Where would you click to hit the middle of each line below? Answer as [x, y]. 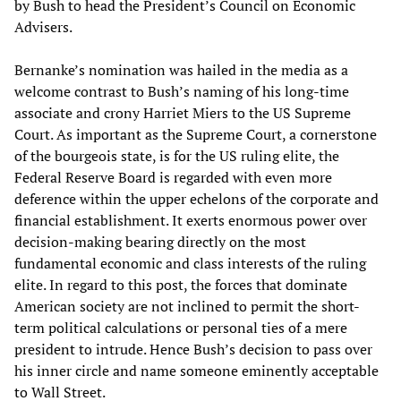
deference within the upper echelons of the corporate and [196, 198]
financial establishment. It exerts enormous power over [191, 220]
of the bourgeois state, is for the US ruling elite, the [177, 155]
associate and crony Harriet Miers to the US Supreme [183, 112]
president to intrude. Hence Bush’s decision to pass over [193, 349]
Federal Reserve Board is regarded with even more [173, 177]
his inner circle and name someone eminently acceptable [196, 370]
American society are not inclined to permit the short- [187, 306]
